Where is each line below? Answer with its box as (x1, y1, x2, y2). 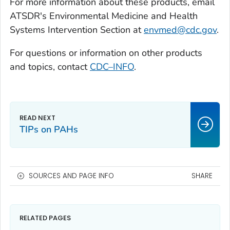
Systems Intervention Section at (10, 23, 144, 36)
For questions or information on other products (10, 46, 202, 59)
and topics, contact (10, 60, 90, 73)
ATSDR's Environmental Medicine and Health (10, 9, 198, 22)
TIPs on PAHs (20, 123, 78, 136)
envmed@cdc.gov (144, 23, 217, 36)
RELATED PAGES (20, 213, 71, 223)
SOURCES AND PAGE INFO (29, 170, 114, 181)
